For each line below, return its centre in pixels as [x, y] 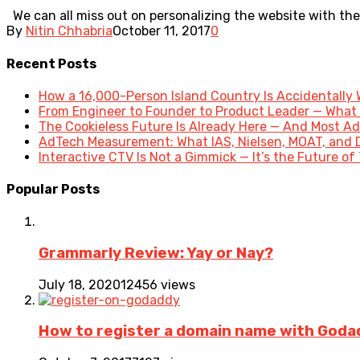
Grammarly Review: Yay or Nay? [156, 254]
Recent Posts [51, 63]
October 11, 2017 [162, 31]
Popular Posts [53, 190]
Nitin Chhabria [69, 31]
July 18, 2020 [80, 284]
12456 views [158, 284]
